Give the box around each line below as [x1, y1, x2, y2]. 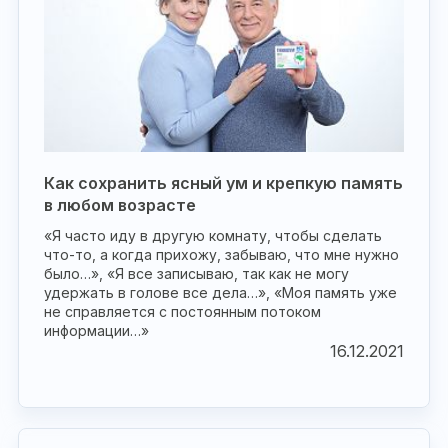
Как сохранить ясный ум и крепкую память [44, 173, 403, 193]
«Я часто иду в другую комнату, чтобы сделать [44, 227, 382, 244]
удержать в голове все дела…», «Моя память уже [44, 284, 397, 301]
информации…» [44, 322, 149, 339]
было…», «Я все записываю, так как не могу [44, 265, 349, 282]
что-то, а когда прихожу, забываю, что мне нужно [44, 246, 399, 263]
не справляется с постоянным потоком [44, 303, 321, 320]
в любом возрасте [44, 195, 196, 215]
